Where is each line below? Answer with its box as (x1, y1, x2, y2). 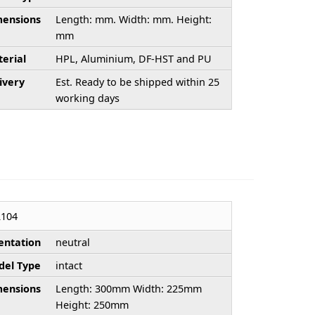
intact (55, 259, 82, 273)
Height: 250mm (55, 298, 129, 312)
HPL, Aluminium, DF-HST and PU (55, 51, 212, 65)
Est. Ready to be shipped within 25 (55, 75, 219, 89)
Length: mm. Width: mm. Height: (55, 12, 212, 26)
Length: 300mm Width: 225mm (55, 282, 202, 296)
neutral (55, 236, 90, 250)
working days (55, 91, 120, 105)
